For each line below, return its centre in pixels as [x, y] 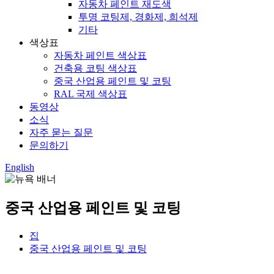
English [20, 167]
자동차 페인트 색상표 [100, 55]
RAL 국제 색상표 [91, 94]
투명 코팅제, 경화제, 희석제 [138, 17]
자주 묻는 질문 [61, 132]
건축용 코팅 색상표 [95, 68]
